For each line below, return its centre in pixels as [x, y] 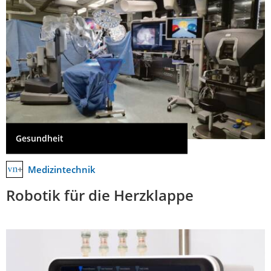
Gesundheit [40, 139]
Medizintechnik [62, 170]
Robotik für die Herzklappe [100, 195]
